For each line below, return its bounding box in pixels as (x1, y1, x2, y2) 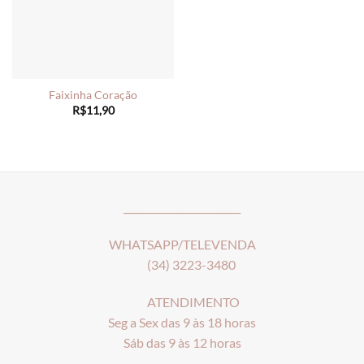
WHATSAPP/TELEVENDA (108, 236, 256, 253)
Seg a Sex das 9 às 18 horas (108, 314, 256, 330)
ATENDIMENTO (124, 293, 240, 310)
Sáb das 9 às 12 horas (123, 334, 241, 350)
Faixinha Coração (49, 89, 137, 102)
